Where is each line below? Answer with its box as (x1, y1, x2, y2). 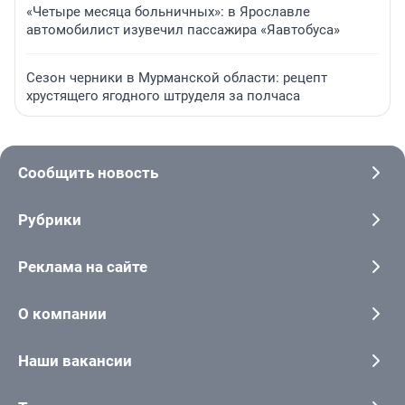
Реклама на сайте (18, 258, 147, 277)
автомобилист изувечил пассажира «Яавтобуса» (26, 22, 340, 39)
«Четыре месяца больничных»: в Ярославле (26, 4, 310, 21)
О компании (18, 305, 107, 324)
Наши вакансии (18, 352, 132, 371)
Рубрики (18, 211, 81, 230)
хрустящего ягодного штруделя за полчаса (26, 88, 300, 105)
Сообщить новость (18, 164, 158, 183)
